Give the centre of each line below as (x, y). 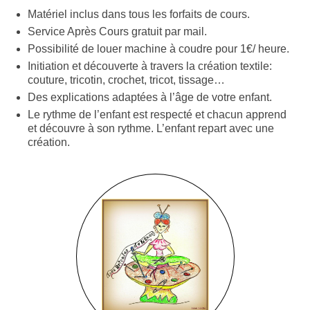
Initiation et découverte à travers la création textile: (150, 66)
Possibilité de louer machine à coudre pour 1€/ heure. (158, 49)
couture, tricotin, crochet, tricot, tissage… (126, 80)
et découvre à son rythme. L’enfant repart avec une (151, 129)
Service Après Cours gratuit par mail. (117, 32)
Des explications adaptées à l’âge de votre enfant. (150, 98)
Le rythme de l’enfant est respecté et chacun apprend (157, 115)
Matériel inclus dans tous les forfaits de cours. (139, 15)
